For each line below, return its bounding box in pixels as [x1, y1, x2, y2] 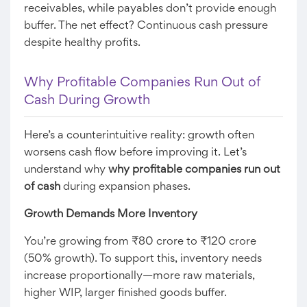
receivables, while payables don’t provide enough [24, 3, 276, 14]
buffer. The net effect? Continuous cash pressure [24, 21, 268, 32]
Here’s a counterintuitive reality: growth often [24, 130, 254, 141]
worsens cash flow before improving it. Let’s [24, 147, 247, 158]
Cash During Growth [24, 94, 150, 107]
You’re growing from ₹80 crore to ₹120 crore [24, 236, 256, 247]
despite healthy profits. [24, 38, 140, 49]
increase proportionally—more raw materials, [24, 271, 255, 282]
